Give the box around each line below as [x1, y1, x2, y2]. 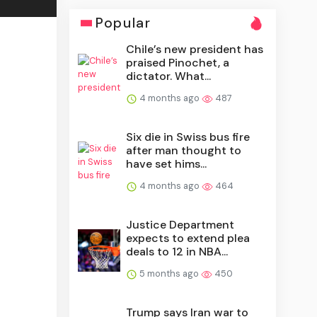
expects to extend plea [126, 231, 250, 246]
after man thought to [126, 143, 242, 158]
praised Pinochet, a [126, 55, 230, 71]
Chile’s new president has [126, 42, 264, 57]
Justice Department [126, 217, 235, 233]
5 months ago [137, 267, 202, 280]
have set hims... [126, 156, 207, 172]
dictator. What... [126, 69, 212, 84]
